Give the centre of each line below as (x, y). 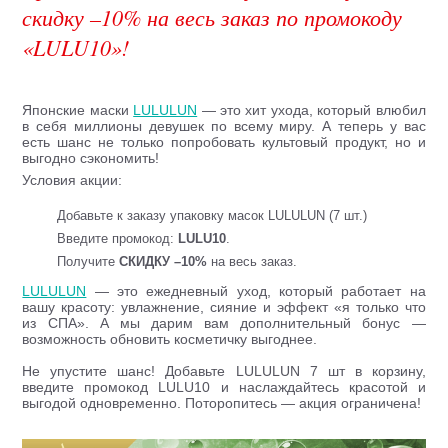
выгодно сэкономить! (91, 158)
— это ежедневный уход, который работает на (256, 291)
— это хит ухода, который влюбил (311, 110)
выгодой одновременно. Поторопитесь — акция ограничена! (222, 403)
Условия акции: (72, 180)
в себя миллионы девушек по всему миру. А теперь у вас (224, 126)
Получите (88, 261)
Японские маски (78, 110)
